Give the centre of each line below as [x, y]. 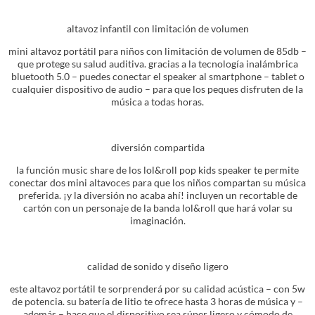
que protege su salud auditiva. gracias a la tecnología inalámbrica [157, 63]
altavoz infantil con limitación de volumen [157, 28]
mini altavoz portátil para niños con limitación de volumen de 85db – [157, 51]
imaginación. [157, 221]
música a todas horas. [157, 101]
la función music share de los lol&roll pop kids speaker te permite [157, 170]
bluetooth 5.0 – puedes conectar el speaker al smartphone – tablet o [157, 76]
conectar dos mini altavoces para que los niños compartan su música [157, 183]
